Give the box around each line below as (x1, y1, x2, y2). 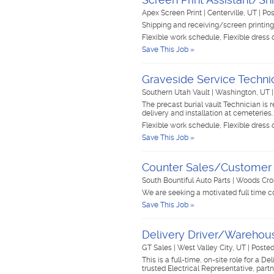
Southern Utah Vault (142, 88, 212, 97)
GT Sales (142, 243, 174, 252)
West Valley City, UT (177, 243, 248, 252)
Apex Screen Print (142, 9, 204, 17)
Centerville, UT (207, 9, 259, 17)
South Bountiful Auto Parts (142, 176, 232, 185)
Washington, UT (215, 88, 272, 97)
